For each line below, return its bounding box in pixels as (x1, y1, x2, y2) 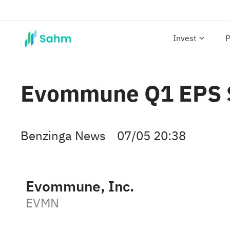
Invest (173, 32, 197, 45)
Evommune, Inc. (26, 176, 134, 198)
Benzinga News (21, 127, 106, 145)
